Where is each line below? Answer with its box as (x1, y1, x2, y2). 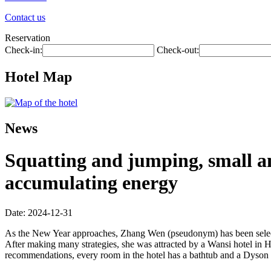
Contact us (5, 12, 45, 22)
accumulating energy (5, 172, 178, 194)
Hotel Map (5, 68, 72, 85)
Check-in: (5, 45, 42, 55)
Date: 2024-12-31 (5, 207, 73, 218)
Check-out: (157, 45, 199, 55)
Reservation (5, 33, 50, 43)
